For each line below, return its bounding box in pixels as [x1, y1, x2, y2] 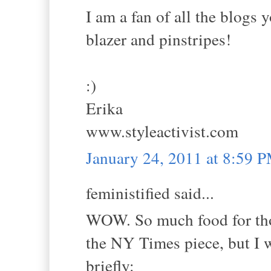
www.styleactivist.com [86, 119, 238, 142]
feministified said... [86, 181, 214, 204]
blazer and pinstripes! [86, 27, 231, 50]
